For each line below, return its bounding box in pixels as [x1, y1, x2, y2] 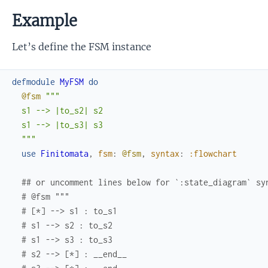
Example [12, 11, 77, 31]
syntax [151, 148, 179, 159]
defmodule [12, 76, 55, 87]
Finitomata [41, 148, 89, 159]
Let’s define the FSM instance [12, 40, 151, 53]
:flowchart [189, 148, 237, 159]
